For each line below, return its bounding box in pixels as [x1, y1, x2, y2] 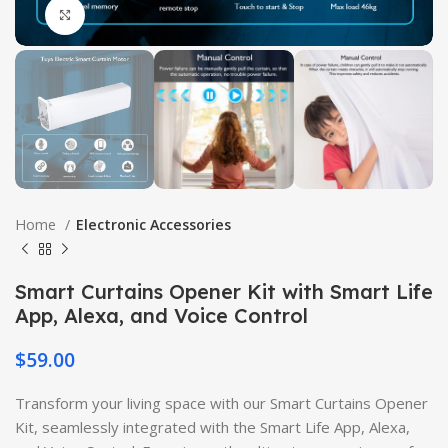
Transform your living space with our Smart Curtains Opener [15, 393, 428, 414]
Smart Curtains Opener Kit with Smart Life [15, 279, 433, 305]
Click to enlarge [85, 6, 185, 24]
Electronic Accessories [76, 215, 231, 235]
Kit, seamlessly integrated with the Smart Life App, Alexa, [15, 417, 410, 438]
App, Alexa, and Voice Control [15, 303, 308, 329]
